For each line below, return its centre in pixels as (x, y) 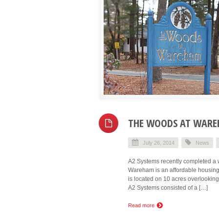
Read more (142, 205)
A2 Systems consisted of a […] (168, 187)
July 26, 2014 (159, 142)
